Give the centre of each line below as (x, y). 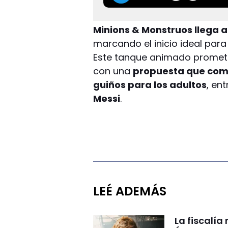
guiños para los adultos (150, 84)
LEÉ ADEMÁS (130, 191)
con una (113, 71)
